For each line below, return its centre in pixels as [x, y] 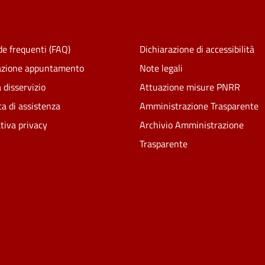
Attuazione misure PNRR [190, 87]
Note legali [161, 68]
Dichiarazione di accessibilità [197, 49]
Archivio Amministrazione [191, 125]
